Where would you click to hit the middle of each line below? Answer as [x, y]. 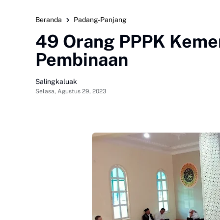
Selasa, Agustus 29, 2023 [71, 91]
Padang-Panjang [100, 20]
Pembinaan [82, 59]
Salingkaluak [56, 81]
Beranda [49, 20]
